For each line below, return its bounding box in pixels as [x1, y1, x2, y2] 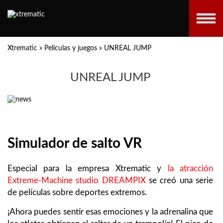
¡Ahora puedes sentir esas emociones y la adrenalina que [7, 207, 213, 216]
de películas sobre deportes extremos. [7, 188, 147, 197]
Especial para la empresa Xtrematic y [7, 164, 168, 173]
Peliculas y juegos [44, 45, 97, 52]
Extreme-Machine [7, 176, 73, 185]
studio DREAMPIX [76, 176, 146, 185]
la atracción [167, 164, 214, 173]
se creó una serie [145, 176, 214, 185]
